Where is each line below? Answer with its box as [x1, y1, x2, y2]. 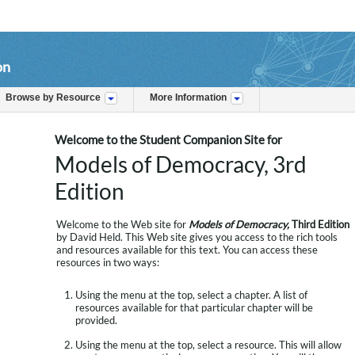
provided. [75, 314, 117, 326]
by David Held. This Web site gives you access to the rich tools [56, 231, 338, 243]
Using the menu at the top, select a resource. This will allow [75, 338, 342, 351]
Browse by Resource [6, 92, 101, 104]
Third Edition [289, 218, 349, 231]
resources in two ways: [56, 256, 159, 269]
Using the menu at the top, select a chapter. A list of [75, 288, 307, 301]
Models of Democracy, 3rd [55, 151, 307, 177]
